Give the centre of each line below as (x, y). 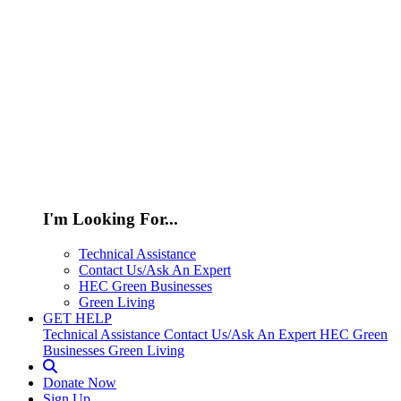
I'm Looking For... (111, 219)
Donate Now (80, 382)
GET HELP (77, 318)
